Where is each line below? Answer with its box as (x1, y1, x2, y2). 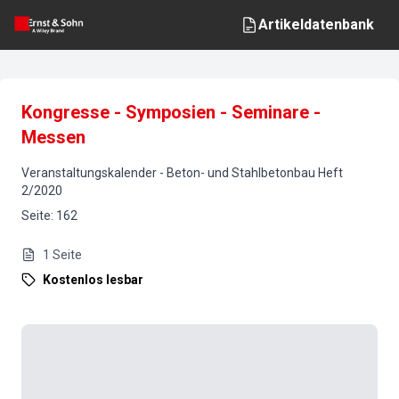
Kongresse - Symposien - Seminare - (21, 102, 321, 123)
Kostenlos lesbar (43, 273, 143, 287)
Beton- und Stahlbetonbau (167, 166, 315, 180)
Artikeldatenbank (258, 16, 374, 33)
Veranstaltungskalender (21, 166, 157, 180)
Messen (21, 126, 85, 148)
